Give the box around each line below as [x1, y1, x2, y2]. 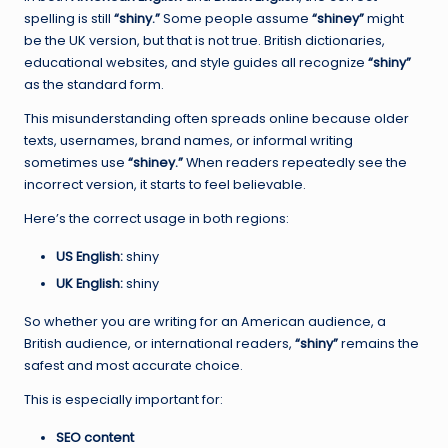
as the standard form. [24, 76, 164, 94]
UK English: [56, 275, 123, 293]
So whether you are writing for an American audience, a [24, 313, 386, 331]
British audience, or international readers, [24, 335, 295, 353]
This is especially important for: [24, 391, 223, 409]
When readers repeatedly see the [183, 154, 407, 172]
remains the [338, 335, 419, 353]
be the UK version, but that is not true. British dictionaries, [24, 32, 385, 50]
